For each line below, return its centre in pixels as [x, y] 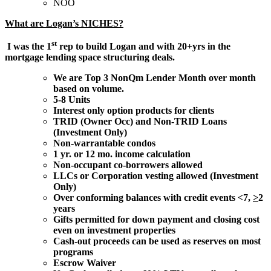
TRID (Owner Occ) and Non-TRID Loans [140, 122]
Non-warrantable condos [104, 143]
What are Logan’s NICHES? [64, 24]
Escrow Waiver [85, 263]
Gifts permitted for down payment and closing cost [156, 220]
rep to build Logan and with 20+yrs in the [144, 47]
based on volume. [89, 89]
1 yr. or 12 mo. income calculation [122, 154]
